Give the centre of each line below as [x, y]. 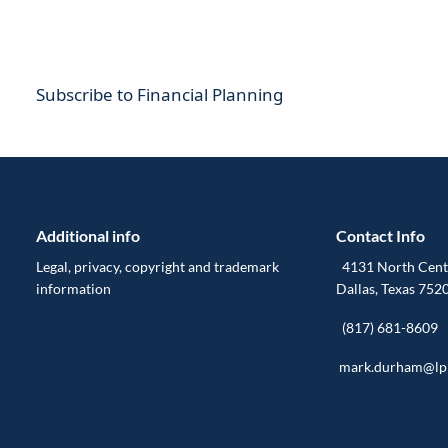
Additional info [88, 236]
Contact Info [380, 236]
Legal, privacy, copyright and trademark [158, 266]
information [74, 288]
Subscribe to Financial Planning [160, 95]
